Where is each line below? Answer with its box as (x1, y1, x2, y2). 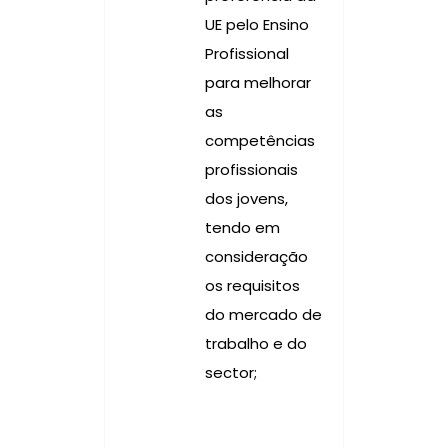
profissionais (205, 158, 298, 180)
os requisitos (205, 274, 300, 296)
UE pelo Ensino (205, 13, 309, 35)
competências (205, 129, 315, 151)
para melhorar (205, 71, 311, 93)
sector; (205, 361, 257, 383)
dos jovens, (205, 187, 288, 209)
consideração (205, 245, 308, 267)
